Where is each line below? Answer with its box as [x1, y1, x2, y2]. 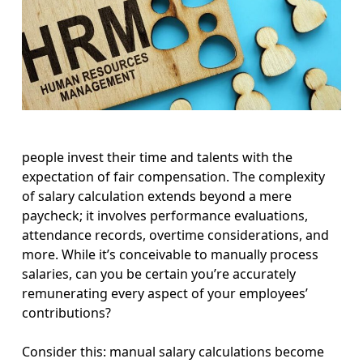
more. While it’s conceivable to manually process [22, 245, 319, 263]
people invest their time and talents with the [22, 147, 293, 166]
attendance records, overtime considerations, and [22, 225, 330, 244]
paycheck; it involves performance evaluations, [22, 206, 309, 224]
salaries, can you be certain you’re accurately [22, 264, 297, 283]
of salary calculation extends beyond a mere [22, 186, 293, 205]
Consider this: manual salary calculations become [22, 342, 325, 361]
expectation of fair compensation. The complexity [22, 167, 326, 186]
